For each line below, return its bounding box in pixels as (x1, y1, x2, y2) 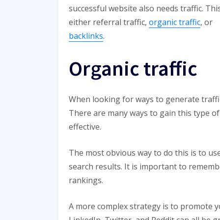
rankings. (69, 175, 103, 186)
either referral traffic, (69, 17, 149, 28)
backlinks (69, 30, 103, 42)
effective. (69, 121, 101, 133)
